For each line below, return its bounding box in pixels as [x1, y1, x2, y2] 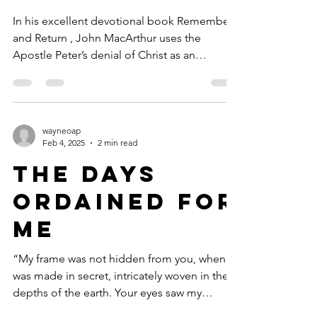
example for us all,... [13, 65, 113, 79]
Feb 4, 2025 [42, 137, 85, 148]
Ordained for [13, 188, 237, 216]
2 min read [98, 137, 137, 148]
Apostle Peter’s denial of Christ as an [13, 48, 195, 62]
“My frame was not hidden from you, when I [13, 252, 231, 265]
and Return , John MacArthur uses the [13, 31, 201, 45]
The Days [13, 160, 158, 188]
